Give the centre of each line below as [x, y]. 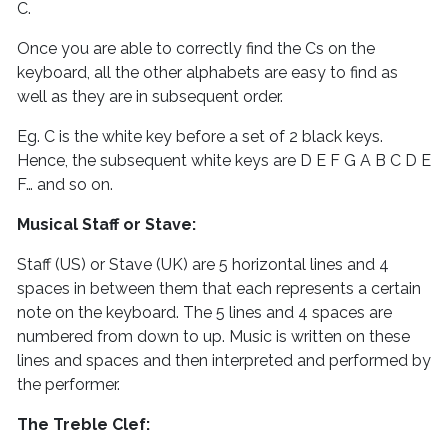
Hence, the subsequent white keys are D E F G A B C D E [224, 161]
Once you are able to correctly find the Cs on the [196, 49]
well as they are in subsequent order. [152, 97]
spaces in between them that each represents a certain [219, 289]
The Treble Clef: [83, 425]
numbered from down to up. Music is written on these [213, 337]
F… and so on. [65, 185]
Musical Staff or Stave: [106, 225]
